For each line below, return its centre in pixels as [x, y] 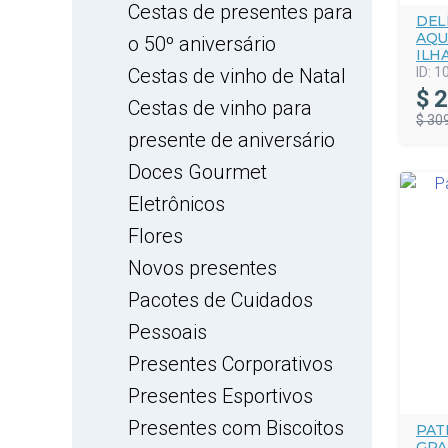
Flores [155, 236]
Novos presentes [202, 268]
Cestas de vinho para [220, 108]
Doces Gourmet [197, 172]
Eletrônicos [176, 204]
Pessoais [167, 332]
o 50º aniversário [202, 44]
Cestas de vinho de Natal [237, 76]
